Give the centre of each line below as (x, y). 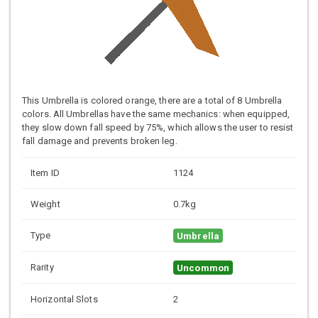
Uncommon (203, 268)
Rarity (42, 268)
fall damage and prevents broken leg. (100, 141)
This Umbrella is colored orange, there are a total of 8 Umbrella (152, 101)
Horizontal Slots (64, 300)
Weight (45, 204)
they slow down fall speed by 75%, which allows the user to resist (158, 128)
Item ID (45, 173)
